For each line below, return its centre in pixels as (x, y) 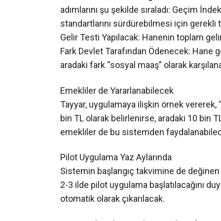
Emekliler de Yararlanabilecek (117, 101)
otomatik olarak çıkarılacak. (112, 209)
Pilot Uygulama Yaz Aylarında (116, 167)
